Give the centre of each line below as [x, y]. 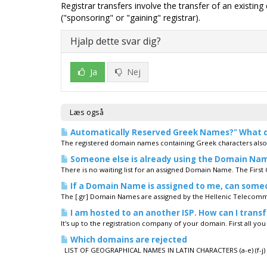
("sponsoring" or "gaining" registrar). [131, 18]
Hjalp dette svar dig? [116, 41]
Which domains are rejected [128, 240]
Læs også [87, 112]
